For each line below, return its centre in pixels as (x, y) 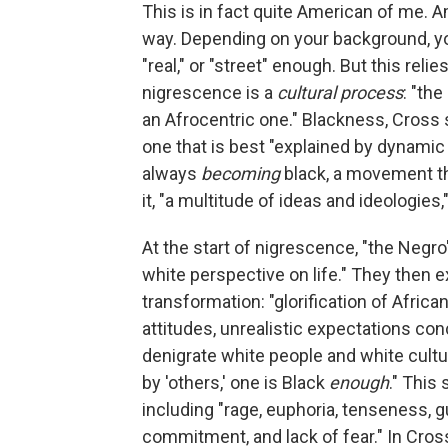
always (171, 173)
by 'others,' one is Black (235, 382)
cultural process (340, 92)
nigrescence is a (209, 92)
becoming (240, 173)
